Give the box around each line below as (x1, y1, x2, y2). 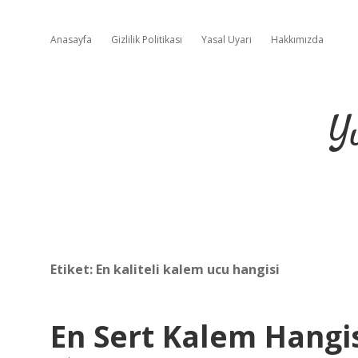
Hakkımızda (271, 33, 324, 46)
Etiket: (50, 261, 96, 278)
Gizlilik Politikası (111, 33, 182, 46)
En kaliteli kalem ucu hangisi (96, 261, 280, 278)
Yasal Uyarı (201, 33, 252, 46)
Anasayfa (50, 33, 92, 46)
